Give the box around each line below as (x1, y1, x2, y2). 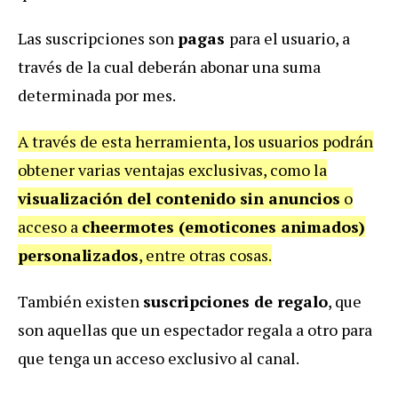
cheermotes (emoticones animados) (82, 216, 365, 238)
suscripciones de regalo (143, 291, 328, 313)
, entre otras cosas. (139, 244, 272, 267)
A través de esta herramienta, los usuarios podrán (18, 131, 373, 153)
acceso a (18, 216, 82, 238)
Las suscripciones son (18, 28, 178, 50)
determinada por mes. (18, 84, 179, 107)
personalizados (18, 244, 139, 267)
